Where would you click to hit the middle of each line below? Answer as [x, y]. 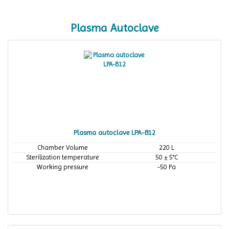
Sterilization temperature [63, 157]
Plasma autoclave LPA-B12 [114, 132]
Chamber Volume [63, 147]
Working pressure [63, 167]
